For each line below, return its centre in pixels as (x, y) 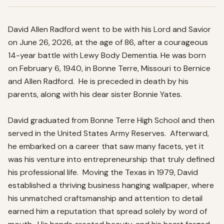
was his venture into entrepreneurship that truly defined (111, 159)
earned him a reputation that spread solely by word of (107, 211)
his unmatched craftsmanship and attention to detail (105, 198)
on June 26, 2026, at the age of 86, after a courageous (108, 42)
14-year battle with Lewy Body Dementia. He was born (107, 55)
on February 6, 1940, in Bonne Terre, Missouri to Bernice (109, 68)
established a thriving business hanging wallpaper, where (111, 185)
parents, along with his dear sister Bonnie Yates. (98, 94)
